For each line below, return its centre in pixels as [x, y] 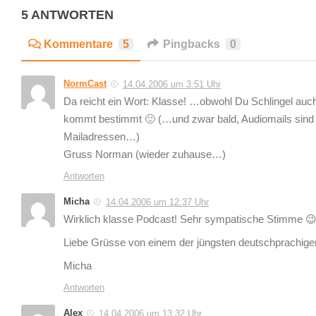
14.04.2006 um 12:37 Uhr [157, 202]
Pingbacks [192, 44]
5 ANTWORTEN [67, 14]
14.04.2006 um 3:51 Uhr [172, 84]
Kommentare [78, 44]
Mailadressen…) [102, 136]
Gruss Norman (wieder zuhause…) [145, 154]
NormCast [85, 83]
